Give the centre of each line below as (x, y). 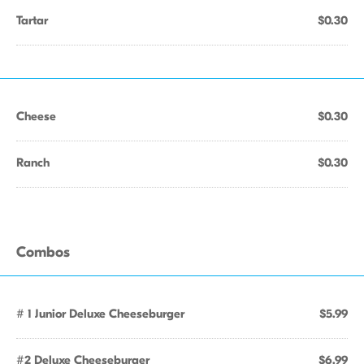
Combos (43, 252)
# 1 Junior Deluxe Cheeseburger (100, 314)
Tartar (32, 20)
